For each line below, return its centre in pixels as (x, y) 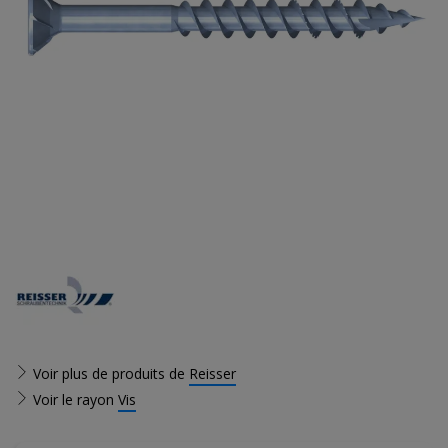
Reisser (212, 373)
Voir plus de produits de (109, 373)
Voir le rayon (73, 399)
